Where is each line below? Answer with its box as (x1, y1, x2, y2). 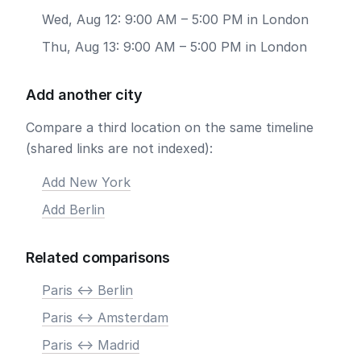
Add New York (42, 174, 131, 190)
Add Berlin (42, 201, 105, 218)
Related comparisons (26, 249, 170, 266)
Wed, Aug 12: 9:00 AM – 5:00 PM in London (42, 11, 309, 27)
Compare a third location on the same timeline (26, 119, 313, 135)
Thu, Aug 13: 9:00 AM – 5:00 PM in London (42, 39, 307, 55)
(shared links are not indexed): (26, 140, 213, 156)
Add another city (26, 86, 142, 103)
